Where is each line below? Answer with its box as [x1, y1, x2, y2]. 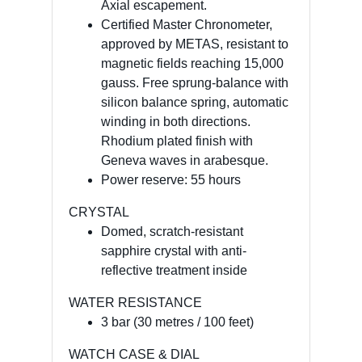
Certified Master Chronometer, [101, 17, 272, 32]
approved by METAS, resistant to [101, 36, 288, 51]
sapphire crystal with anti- [101, 243, 246, 258]
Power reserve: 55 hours [101, 172, 241, 187]
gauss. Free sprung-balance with [101, 75, 288, 90]
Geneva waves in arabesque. [101, 153, 268, 167]
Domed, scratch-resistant [101, 224, 243, 238]
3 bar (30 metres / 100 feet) [101, 314, 254, 329]
